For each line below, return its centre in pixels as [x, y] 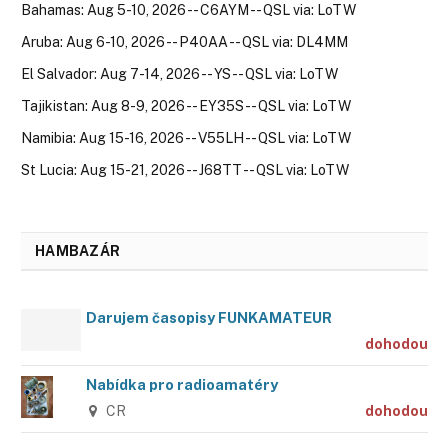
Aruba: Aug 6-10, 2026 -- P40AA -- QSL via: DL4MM [184, 41]
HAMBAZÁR [78, 250]
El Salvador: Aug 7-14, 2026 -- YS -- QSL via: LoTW [179, 73]
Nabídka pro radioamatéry [182, 384]
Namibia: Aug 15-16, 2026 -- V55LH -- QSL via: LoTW [186, 137]
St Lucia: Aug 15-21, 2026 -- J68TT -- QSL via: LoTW [185, 169]
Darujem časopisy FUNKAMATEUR [209, 317]
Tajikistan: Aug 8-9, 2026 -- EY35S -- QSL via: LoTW [186, 105]
